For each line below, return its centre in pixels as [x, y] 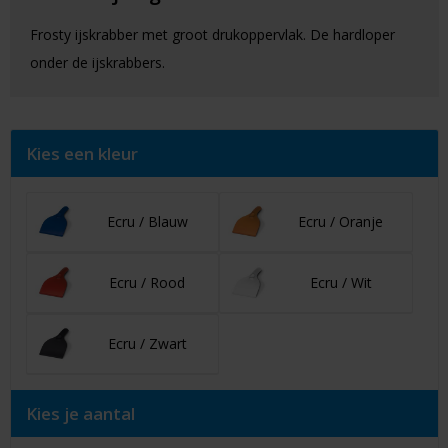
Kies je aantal [80, 414]
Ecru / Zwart [147, 344]
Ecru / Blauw [147, 222]
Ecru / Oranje [341, 222]
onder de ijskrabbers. [97, 63]
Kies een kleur [81, 154]
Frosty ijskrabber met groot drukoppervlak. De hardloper [212, 35]
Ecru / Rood [147, 283]
